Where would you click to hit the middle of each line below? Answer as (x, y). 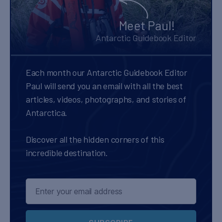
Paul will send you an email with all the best (104, 86)
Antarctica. (47, 113)
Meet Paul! (147, 26)
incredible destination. (67, 153)
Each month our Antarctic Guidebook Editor (107, 73)
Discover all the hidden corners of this (95, 139)
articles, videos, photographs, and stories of (106, 99)
